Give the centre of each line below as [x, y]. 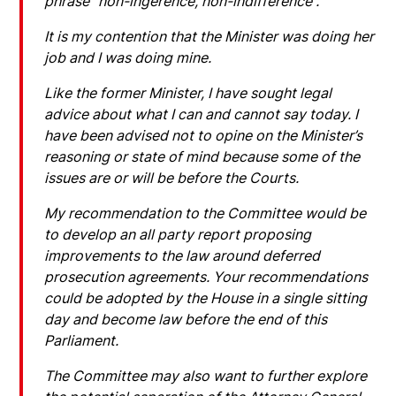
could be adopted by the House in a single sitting [206, 297]
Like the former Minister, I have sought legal [188, 92]
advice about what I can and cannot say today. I [202, 114]
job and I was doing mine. [128, 57]
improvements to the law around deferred [183, 255]
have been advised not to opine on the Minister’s [204, 135]
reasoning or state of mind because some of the [202, 156]
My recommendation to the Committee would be [206, 213]
